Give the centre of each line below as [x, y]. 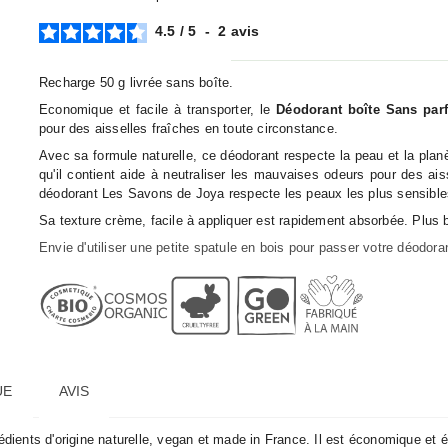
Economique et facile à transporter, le [157, 109]
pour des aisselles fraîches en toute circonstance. [188, 128]
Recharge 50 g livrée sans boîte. [136, 82]
